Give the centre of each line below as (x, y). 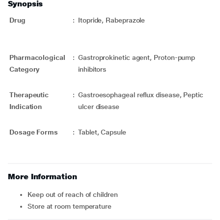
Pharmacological (37, 57)
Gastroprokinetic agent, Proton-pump (137, 57)
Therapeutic (29, 95)
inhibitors (92, 69)
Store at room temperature (72, 206)
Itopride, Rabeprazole (112, 20)
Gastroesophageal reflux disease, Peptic (141, 95)
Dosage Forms (34, 132)
